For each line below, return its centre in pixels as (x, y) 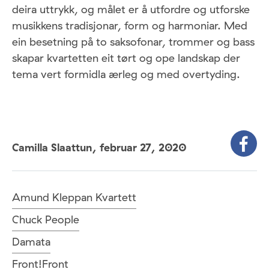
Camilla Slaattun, (56, 148)
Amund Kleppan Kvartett (74, 198)
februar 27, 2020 (143, 148)
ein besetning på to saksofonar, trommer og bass (133, 42)
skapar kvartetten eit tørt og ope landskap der (126, 58)
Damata (31, 242)
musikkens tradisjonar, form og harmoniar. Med (130, 26)
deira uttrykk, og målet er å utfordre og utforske (131, 10)
